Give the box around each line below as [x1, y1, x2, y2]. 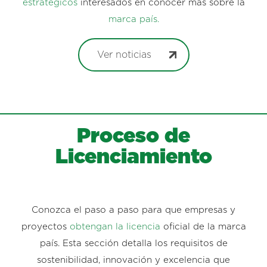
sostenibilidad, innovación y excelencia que [37, 256, 230, 265]
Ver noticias [97, 49, 151, 60]
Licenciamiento [55, 147, 212, 167]
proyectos [21, 222, 70, 232]
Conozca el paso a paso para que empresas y [32, 206, 235, 215]
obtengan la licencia [69, 222, 160, 232]
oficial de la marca [160, 222, 246, 232]
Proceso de [77, 126, 190, 147]
